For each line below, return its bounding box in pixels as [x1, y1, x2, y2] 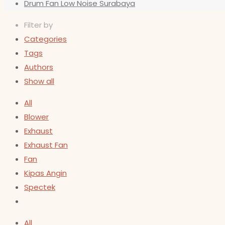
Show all [24, 76, 54, 86]
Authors [24, 62, 53, 72]
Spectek [24, 182, 55, 192]
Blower [24, 111, 49, 122]
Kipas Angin [24, 168, 67, 178]
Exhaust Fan [24, 140, 68, 150]
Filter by [24, 20, 53, 30]
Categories [24, 34, 67, 44]
